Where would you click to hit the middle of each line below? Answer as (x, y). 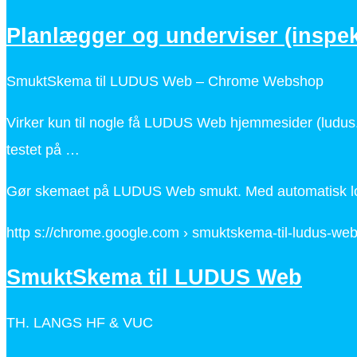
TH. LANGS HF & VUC (80, 322)
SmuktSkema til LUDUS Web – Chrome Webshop (165, 81)
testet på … (43, 149)
